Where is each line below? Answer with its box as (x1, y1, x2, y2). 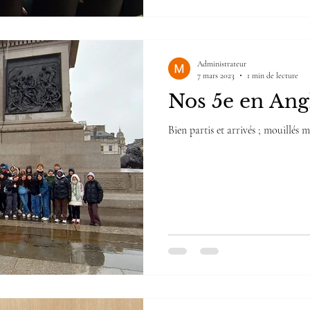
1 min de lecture (247, 70, 298, 80)
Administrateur (197, 59, 246, 69)
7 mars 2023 (197, 70, 235, 80)
